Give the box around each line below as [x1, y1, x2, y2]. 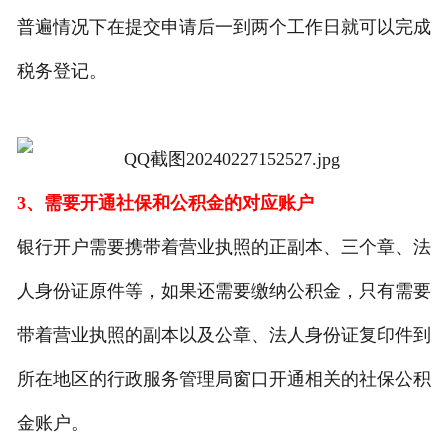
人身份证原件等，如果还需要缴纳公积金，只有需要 [16, 281, 431, 302]
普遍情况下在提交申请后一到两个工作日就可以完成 [16, 17, 431, 38]
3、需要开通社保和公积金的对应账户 [16, 193, 314, 214]
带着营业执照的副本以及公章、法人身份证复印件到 [16, 325, 431, 346]
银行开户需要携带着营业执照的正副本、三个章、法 [16, 237, 431, 258]
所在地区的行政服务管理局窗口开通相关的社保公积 [16, 369, 431, 390]
